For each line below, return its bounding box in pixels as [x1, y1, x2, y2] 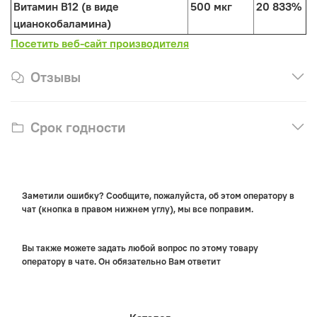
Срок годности [30, 117, 126, 136]
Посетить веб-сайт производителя [11, 35, 189, 50]
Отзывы [30, 67, 81, 86]
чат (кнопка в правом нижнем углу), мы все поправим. [22, 203, 253, 215]
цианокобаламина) [13, 16, 111, 30]
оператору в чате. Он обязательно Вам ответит [22, 255, 221, 267]
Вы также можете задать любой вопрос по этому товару [22, 242, 258, 254]
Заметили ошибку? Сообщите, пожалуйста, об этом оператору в [22, 190, 294, 202]
